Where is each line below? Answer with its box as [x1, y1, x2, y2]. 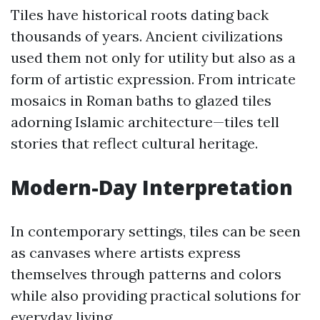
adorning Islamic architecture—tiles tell [11, 113, 279, 131]
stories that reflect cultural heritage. [11, 134, 258, 152]
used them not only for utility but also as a [11, 49, 296, 66]
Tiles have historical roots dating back [11, 6, 269, 24]
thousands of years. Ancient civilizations [11, 27, 283, 45]
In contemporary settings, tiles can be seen [11, 222, 301, 240]
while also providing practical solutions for [11, 286, 301, 304]
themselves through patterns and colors [11, 265, 281, 283]
